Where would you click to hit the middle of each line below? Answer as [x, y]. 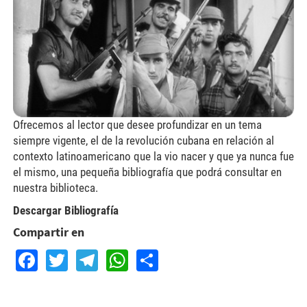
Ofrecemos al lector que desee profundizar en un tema [137, 125]
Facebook [86, 257]
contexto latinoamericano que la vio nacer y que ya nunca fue [153, 157]
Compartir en [48, 232]
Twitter [100, 257]
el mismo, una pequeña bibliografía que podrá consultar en [147, 172]
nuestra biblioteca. [55, 188]
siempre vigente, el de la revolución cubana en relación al [143, 141]
